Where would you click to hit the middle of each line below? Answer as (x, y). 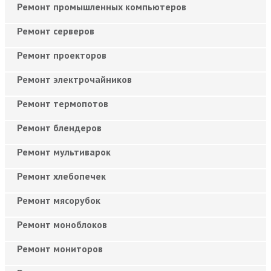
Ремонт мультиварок (64, 152)
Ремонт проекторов (62, 55)
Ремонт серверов (56, 31)
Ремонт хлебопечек (61, 176)
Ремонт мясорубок (59, 200)
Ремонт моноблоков (62, 224)
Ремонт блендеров (59, 127)
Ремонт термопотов (63, 103)
